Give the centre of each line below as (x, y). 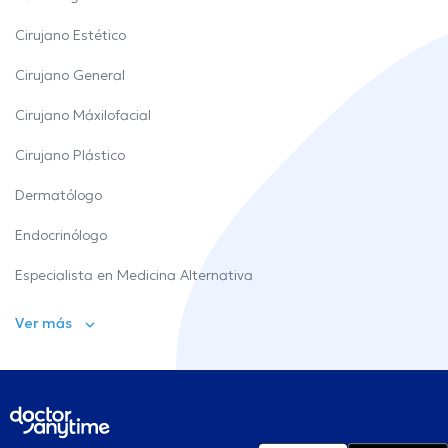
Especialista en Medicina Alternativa (134, 275)
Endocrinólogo (61, 235)
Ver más (43, 323)
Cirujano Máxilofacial (83, 115)
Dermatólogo (58, 195)
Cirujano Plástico (70, 155)
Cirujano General (70, 75)
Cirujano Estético (70, 35)
